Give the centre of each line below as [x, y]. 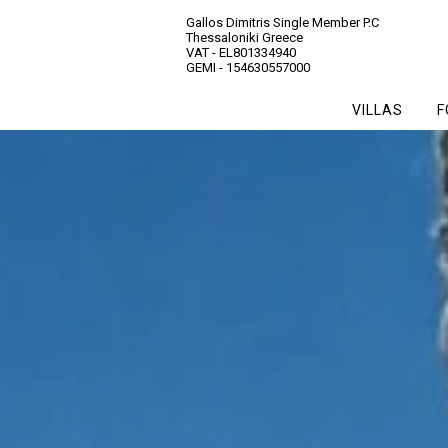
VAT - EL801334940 [240, 52]
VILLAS [377, 110]
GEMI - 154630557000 [247, 67]
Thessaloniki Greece [244, 37]
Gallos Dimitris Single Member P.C [282, 22]
